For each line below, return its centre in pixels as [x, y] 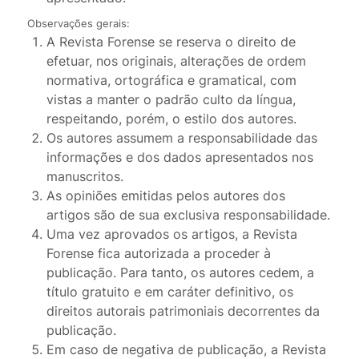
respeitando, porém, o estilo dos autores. [171, 119]
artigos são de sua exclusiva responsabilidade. [188, 215]
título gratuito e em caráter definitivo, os [169, 292]
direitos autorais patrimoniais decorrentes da [183, 311]
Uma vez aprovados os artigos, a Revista [171, 234]
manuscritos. [85, 177]
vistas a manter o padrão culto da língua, [171, 100]
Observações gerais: [78, 24]
